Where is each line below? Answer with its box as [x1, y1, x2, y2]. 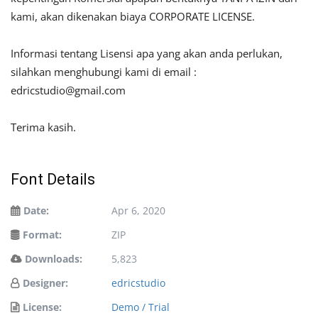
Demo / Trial [111, 300, 170, 314]
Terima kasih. [11, 120, 76, 135]
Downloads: [25, 252, 82, 266]
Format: [23, 228, 62, 242]
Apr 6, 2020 [111, 204, 165, 218]
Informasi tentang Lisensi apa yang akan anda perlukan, [11, 46, 283, 61]
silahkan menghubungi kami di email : [11, 65, 197, 79]
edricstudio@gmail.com [11, 83, 126, 98]
